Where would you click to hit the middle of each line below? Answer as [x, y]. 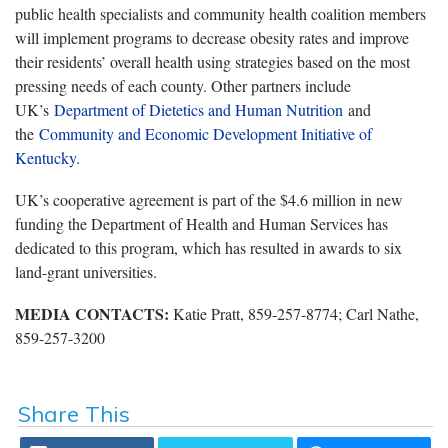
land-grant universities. [88, 271]
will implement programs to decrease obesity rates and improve [212, 37]
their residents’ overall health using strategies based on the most [212, 61]
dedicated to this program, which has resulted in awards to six [208, 247]
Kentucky [45, 157]
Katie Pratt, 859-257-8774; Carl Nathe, [294, 313]
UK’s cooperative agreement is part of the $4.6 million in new [209, 199]
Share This [73, 413]
